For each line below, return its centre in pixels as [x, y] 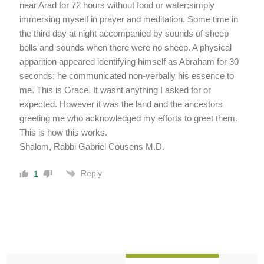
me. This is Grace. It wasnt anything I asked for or [115, 90]
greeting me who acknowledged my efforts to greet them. [129, 118]
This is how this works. [64, 132]
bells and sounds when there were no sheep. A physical [126, 47]
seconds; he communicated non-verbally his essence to [127, 75]
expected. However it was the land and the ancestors [121, 104]
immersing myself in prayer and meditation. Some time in [129, 19]
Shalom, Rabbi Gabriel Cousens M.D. [92, 146]
